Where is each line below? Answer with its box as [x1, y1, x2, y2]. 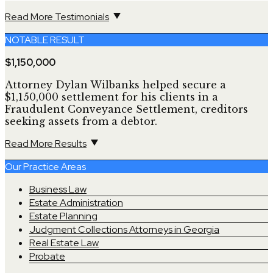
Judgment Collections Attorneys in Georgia [29, 222, 219, 236]
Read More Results [5, 136, 87, 150]
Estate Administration [29, 196, 123, 209]
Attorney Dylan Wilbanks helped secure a [5, 78, 226, 91]
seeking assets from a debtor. [5, 115, 157, 127]
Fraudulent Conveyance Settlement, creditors [5, 102, 248, 115]
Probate [29, 249, 65, 263]
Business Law [29, 182, 87, 196]
